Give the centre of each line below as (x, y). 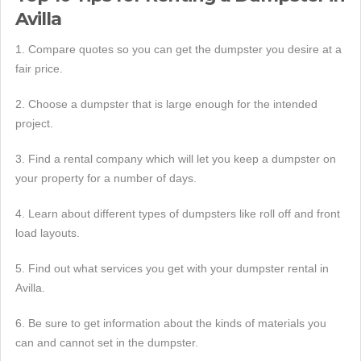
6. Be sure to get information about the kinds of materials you (171, 323)
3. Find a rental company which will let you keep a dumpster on (176, 158)
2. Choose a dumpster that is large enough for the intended (166, 104)
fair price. (39, 68)
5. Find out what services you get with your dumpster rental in (172, 268)
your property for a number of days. (106, 178)
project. (34, 123)
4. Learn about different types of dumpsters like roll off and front (178, 213)
